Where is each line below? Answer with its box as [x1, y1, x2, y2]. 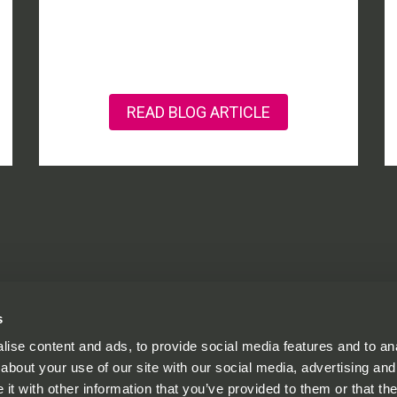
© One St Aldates [72, 354, 161, 367]
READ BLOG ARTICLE [127, 103, 270, 121]
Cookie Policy [72, 382, 142, 395]
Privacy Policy [72, 368, 141, 381]
